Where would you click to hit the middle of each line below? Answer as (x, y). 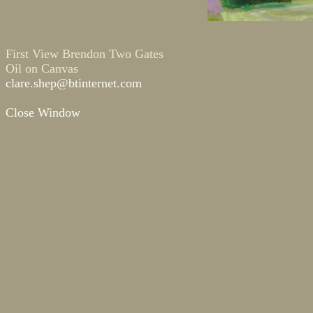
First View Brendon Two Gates (85, 54)
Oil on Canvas (42, 68)
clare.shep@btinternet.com (74, 83)
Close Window (43, 112)
